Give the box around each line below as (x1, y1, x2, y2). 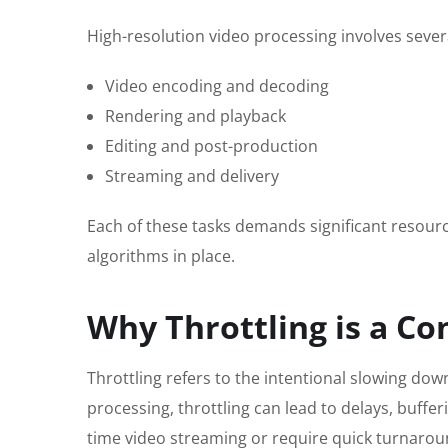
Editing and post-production (105, 135, 318, 158)
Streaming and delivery (105, 165, 279, 188)
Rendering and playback (105, 105, 286, 128)
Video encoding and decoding (105, 75, 329, 98)
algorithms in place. (87, 245, 235, 268)
